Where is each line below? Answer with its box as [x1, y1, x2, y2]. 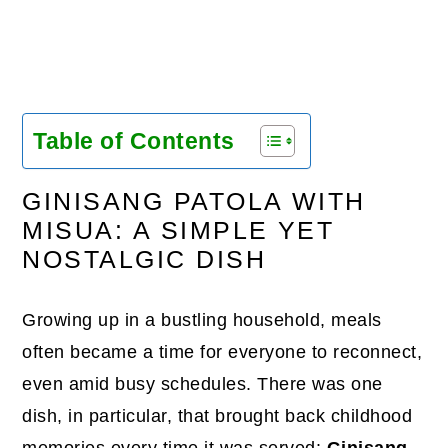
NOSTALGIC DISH [22, 245, 267, 273]
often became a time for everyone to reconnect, [22, 341, 423, 362]
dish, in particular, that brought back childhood [22, 405, 413, 426]
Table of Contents [33, 127, 235, 154]
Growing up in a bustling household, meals [22, 309, 382, 330]
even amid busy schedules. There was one [22, 373, 383, 394]
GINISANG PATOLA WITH [22, 187, 366, 215]
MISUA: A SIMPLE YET [22, 216, 335, 244]
